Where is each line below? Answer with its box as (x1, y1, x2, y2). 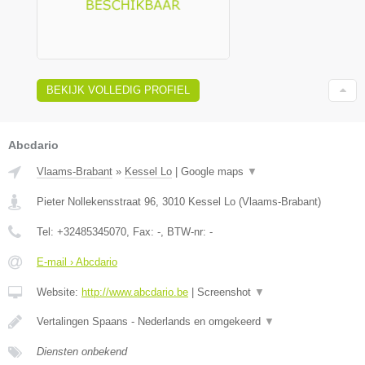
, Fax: (126, 226, 157, 239)
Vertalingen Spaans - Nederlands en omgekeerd (37, 315, 264, 328)
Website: (37, 286, 81, 299)
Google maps (181, 165, 247, 178)
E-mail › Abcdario (37, 256, 117, 269)
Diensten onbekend (37, 345, 127, 358)
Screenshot (197, 286, 254, 299)
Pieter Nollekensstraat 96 (37, 196, 156, 209)
